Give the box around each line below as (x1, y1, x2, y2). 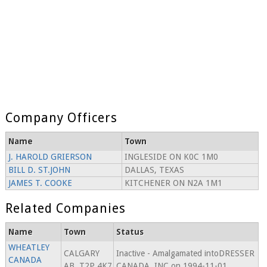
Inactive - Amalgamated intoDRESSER (116, 249, 254, 259)
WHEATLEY (8, 243, 49, 253)
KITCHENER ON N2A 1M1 (124, 178, 222, 188)
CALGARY (63, 249, 100, 259)
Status (116, 227, 144, 237)
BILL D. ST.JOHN (8, 165, 70, 175)
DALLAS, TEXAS (124, 165, 184, 175)
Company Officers (5, 110, 117, 126)
